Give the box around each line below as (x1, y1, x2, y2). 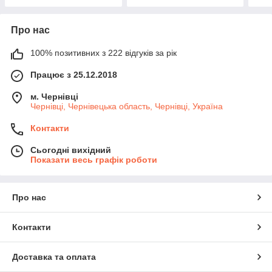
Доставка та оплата (12, 251, 96, 262)
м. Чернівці (30, 91, 78, 101)
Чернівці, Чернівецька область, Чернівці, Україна (30, 101, 223, 111)
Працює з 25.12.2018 (30, 69, 117, 80)
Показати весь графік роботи (30, 154, 157, 165)
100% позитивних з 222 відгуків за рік (30, 47, 177, 58)
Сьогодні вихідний (30, 144, 111, 155)
